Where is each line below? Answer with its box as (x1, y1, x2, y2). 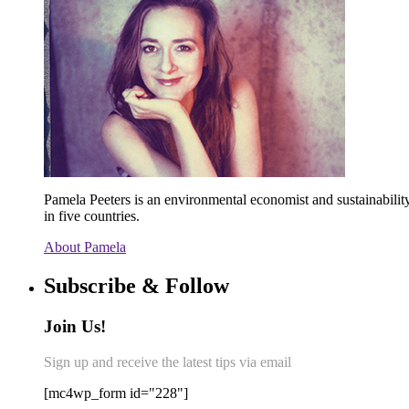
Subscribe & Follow (44, 274, 229, 299)
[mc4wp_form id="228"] (44, 384, 188, 401)
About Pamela (44, 239, 126, 256)
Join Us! (44, 317, 106, 337)
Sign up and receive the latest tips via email (44, 353, 291, 370)
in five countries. (44, 208, 140, 225)
